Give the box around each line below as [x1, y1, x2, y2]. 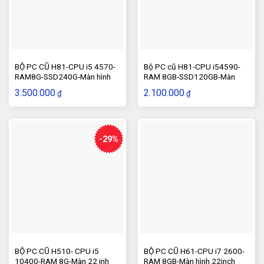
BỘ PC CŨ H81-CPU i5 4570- [14, 62, 115, 72]
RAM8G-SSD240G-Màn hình [14, 72, 111, 82]
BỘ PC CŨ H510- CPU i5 [14, 246, 99, 256]
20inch [14, 82, 38, 92]
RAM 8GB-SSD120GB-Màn [143, 72, 235, 82]
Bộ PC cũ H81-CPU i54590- [143, 62, 240, 72]
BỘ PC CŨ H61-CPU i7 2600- [143, 246, 245, 256]
